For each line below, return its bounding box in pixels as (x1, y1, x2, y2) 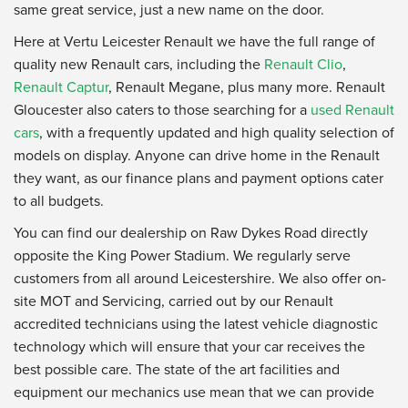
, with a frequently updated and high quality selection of (39, 122, 394, 143)
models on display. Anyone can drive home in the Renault (14, 145, 380, 166)
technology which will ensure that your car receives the (14, 336, 365, 357)
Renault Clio (264, 54, 342, 75)
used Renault (311, 99, 394, 120)
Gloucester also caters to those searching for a (14, 99, 311, 120)
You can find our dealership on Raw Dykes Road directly (14, 222, 368, 243)
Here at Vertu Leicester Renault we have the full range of (14, 31, 375, 52)
